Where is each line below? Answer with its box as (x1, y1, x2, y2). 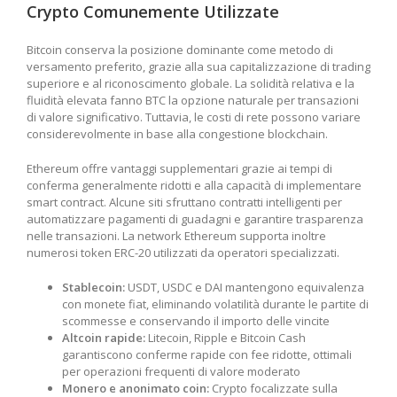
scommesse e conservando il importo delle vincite (62, 312, 330, 329)
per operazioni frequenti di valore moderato (62, 362, 300, 379)
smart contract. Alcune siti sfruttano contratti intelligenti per (27, 193, 342, 210)
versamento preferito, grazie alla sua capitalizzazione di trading (27, 58, 370, 74)
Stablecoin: (62, 278, 125, 295)
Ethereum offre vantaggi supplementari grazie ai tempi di (27, 160, 332, 176)
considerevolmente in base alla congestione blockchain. (27, 125, 328, 142)
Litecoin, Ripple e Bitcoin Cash (145, 329, 306, 346)
